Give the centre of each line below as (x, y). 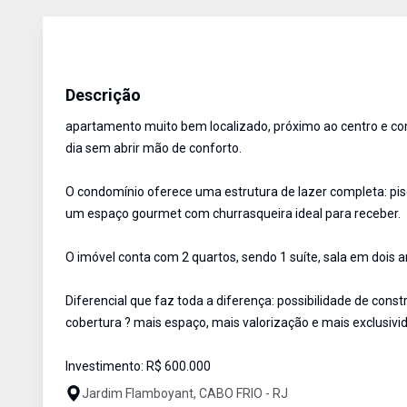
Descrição (103, 95)
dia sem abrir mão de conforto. (154, 148)
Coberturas (100, 65)
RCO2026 (239, 65)
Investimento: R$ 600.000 (138, 366)
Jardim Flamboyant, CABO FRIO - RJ (185, 393)
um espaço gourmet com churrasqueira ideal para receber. (233, 213)
